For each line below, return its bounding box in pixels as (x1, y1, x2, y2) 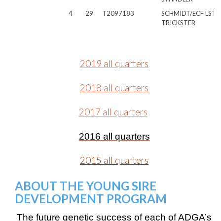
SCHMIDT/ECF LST (161, 9, 216, 17)
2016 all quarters (78, 131, 150, 142)
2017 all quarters (78, 107, 147, 117)
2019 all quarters (80, 58, 148, 69)
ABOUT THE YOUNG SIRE (15, 179, 156, 193)
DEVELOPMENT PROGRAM (15, 191, 167, 206)
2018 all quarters (80, 82, 148, 93)
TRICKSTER (161, 19, 195, 27)
